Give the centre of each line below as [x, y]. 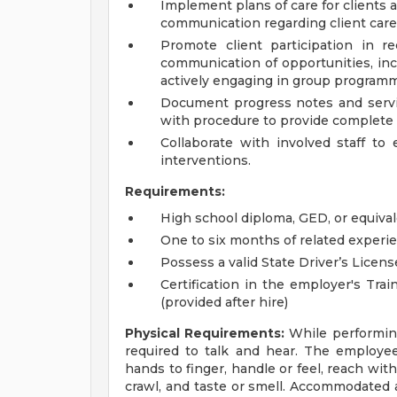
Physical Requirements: [205, 333]
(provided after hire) [224, 302]
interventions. [206, 160]
